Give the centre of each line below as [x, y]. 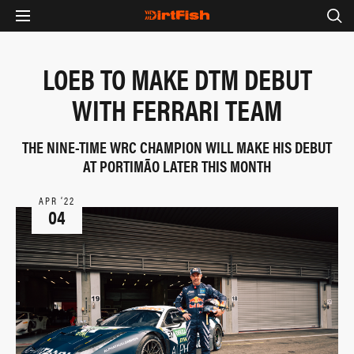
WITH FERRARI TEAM [177, 109]
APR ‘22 [57, 200]
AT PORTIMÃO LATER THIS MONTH [177, 166]
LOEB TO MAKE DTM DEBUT [177, 78]
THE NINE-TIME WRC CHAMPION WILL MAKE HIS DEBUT [177, 147]
